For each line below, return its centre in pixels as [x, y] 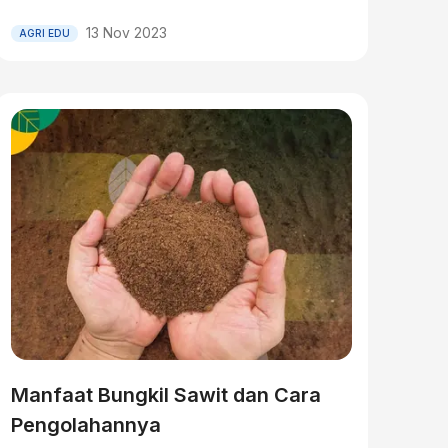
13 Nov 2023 [126, 32]
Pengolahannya [85, 425]
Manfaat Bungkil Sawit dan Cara [165, 395]
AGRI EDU [44, 32]
